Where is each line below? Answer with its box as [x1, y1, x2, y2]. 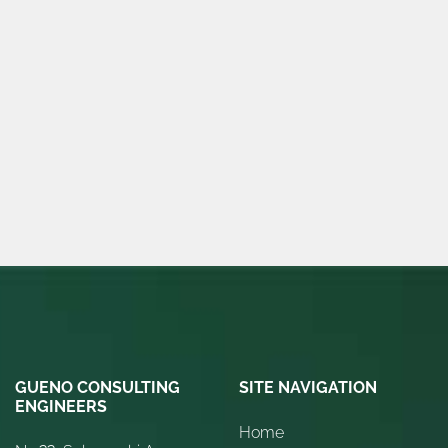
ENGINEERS [15, 397, 107, 417]
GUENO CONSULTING [15, 378, 180, 398]
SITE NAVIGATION [239, 378, 377, 398]
